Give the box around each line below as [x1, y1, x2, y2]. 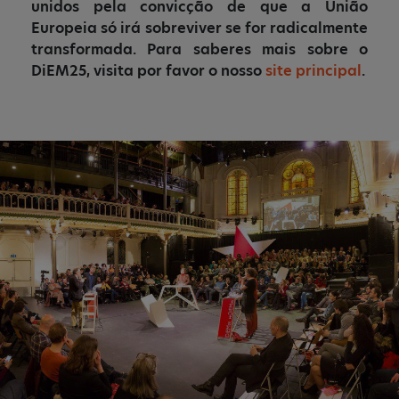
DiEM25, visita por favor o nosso [31, 61, 262, 81]
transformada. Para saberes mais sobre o [31, 39, 368, 60]
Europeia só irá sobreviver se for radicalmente [31, 18, 368, 38]
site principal [262, 61, 362, 81]
